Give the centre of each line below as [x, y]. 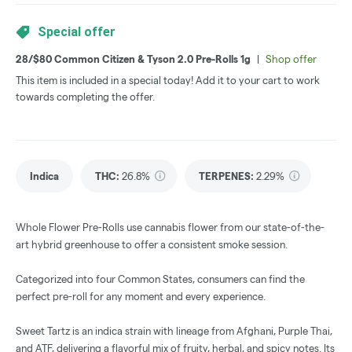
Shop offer [291, 59]
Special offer [77, 32]
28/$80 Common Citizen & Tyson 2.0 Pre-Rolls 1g [133, 59]
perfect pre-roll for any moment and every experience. [141, 297]
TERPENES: [226, 176]
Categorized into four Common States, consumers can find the [160, 279]
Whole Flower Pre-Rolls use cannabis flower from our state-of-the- [170, 227]
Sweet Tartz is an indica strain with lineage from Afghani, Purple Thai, [174, 331]
